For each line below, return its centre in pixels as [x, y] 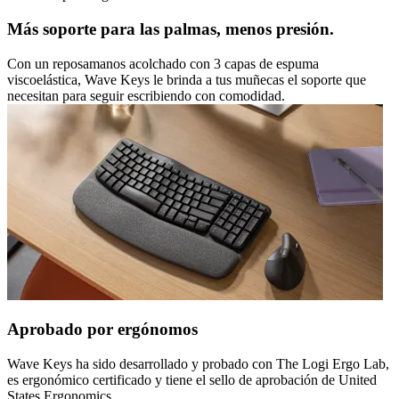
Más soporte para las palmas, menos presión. [171, 28]
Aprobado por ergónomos [102, 330]
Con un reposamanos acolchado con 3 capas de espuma [163, 63]
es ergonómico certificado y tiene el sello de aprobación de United [192, 379]
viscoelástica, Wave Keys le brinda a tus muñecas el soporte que [187, 79]
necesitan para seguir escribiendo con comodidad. [146, 95]
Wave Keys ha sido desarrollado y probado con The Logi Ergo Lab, [198, 363]
